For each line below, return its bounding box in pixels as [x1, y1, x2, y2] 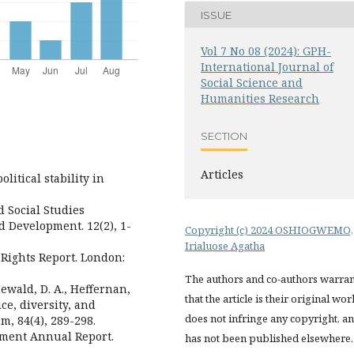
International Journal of [201, 59, 333, 75]
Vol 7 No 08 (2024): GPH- [201, 43, 331, 59]
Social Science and [201, 75, 303, 91]
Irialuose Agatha [185, 239, 265, 254]
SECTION [201, 129, 247, 142]
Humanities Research [201, 91, 319, 107]
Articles [201, 167, 243, 183]
